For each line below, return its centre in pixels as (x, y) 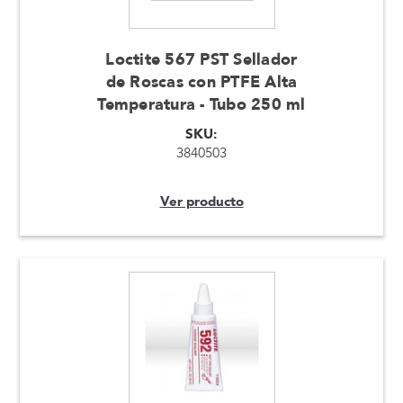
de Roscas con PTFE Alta (201, 83)
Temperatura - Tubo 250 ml (201, 105)
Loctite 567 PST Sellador (201, 60)
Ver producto (201, 202)
